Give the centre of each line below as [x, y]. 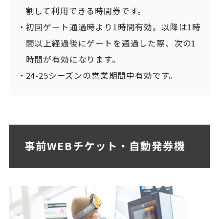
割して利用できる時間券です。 [86, 11]
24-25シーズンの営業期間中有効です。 [102, 76]
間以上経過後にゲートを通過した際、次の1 [111, 43]
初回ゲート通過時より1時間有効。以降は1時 [113, 27]
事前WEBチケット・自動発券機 [105, 146]
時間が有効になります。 [73, 59]
